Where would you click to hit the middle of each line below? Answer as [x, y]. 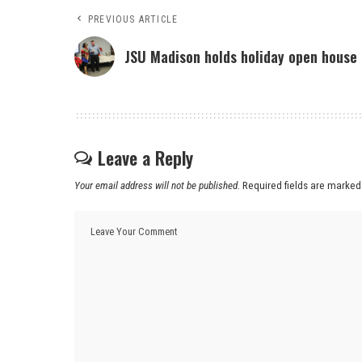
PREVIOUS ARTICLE [133, 20]
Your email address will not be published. [157, 186]
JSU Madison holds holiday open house [241, 57]
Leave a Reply [145, 158]
